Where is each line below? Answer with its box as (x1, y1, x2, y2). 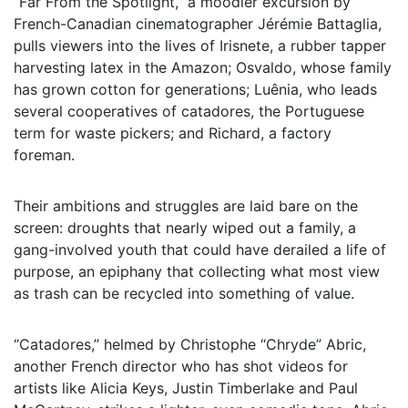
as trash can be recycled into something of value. (14, 283, 354, 302)
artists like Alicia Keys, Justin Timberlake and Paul (14, 378, 358, 397)
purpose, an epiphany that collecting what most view (14, 261, 380, 280)
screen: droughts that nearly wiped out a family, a (14, 218, 356, 237)
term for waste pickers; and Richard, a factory (14, 123, 331, 142)
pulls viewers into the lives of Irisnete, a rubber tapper (14, 36, 386, 55)
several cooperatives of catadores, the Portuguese (14, 101, 364, 120)
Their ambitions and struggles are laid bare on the (14, 196, 358, 215)
